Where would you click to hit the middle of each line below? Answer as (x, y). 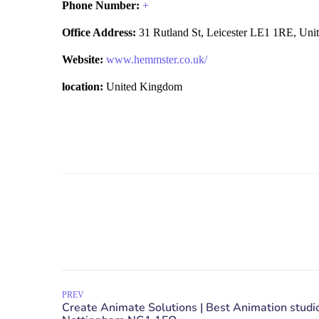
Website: (83, 59)
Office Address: (99, 32)
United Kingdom (143, 87)
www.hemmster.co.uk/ (157, 59)
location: (83, 87)
